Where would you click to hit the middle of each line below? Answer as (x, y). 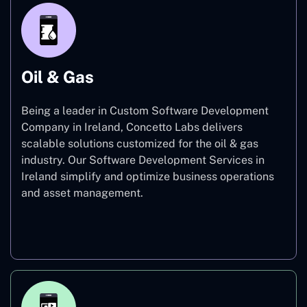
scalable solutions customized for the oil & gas (140, 143)
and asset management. (84, 193)
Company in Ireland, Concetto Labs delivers (132, 127)
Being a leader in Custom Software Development (145, 110)
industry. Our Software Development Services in (143, 160)
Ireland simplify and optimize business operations (148, 176)
